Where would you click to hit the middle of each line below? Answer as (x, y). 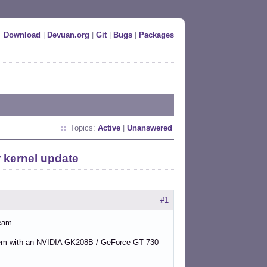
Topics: (84, 128)
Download (22, 35)
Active (109, 128)
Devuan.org (68, 35)
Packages (156, 35)
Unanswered (150, 128)
